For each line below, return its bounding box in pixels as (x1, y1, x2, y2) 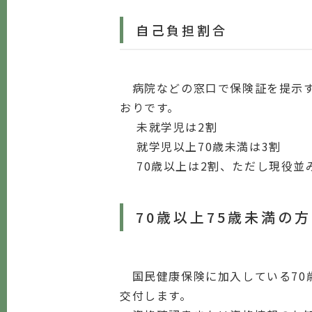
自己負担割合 (136, 21, 228, 39)
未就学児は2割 (136, 118, 218, 135)
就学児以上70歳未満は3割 (136, 138, 281, 155)
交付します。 (120, 287, 192, 304)
